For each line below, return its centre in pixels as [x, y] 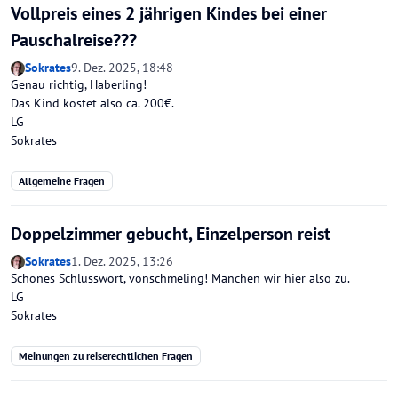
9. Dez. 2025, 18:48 [122, 68]
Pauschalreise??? [74, 40]
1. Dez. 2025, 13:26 [122, 262]
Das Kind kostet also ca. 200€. [92, 103]
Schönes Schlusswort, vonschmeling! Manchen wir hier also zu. [180, 278]
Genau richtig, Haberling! [79, 84]
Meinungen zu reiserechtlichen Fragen [105, 355]
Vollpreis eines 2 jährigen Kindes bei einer [169, 14]
